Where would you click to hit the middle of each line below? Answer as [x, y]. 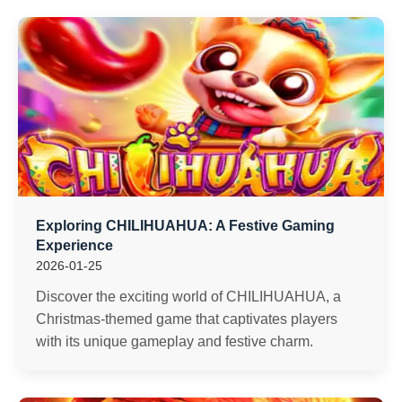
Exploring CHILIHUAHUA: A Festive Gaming [185, 226]
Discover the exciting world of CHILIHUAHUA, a [188, 297]
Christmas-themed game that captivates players [187, 319]
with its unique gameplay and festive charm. [175, 341]
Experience [74, 245]
